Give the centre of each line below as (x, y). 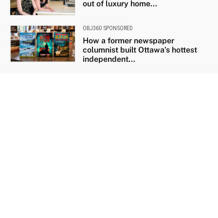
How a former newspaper (128, 41)
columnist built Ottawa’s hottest (140, 50)
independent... (109, 59)
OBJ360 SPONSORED (108, 28)
